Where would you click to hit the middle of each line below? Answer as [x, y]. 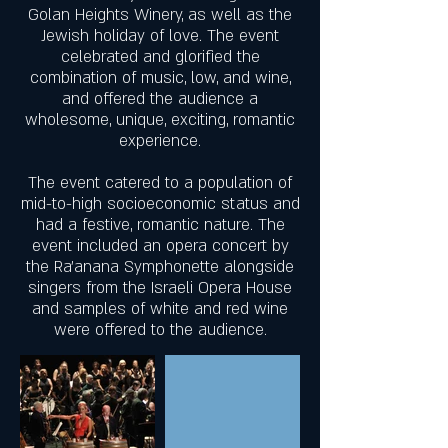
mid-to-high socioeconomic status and [160, 204]
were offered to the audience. [160, 330]
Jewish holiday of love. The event [160, 36]
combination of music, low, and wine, [160, 78]
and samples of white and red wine [160, 309]
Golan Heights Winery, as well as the [160, 15]
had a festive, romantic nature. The [160, 225]
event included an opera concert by [160, 246]
